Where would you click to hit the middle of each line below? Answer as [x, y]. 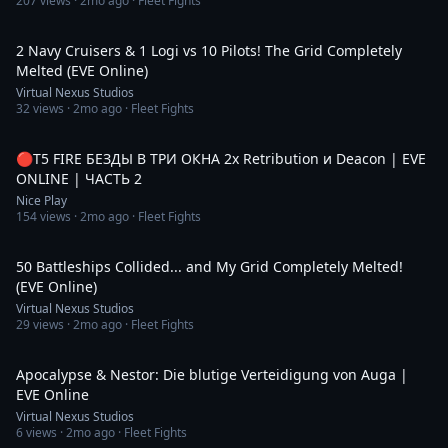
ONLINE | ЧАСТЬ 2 [79, 178]
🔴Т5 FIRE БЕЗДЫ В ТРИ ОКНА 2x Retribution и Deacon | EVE [221, 158]
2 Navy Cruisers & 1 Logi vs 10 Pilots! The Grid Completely [209, 50]
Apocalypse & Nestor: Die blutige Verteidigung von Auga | [212, 374]
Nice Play [41, 200]
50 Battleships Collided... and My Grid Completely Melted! [209, 266]
